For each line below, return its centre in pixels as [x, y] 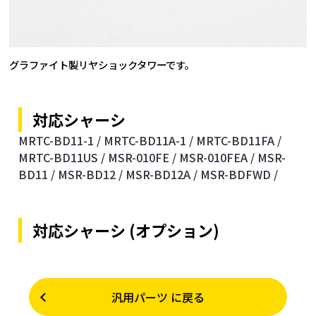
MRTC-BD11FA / [239, 141]
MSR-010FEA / [217, 158]
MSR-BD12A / [162, 175]
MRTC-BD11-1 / [60, 141]
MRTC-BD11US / [62, 158]
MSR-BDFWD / [239, 175]
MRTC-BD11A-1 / [149, 141]
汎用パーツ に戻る [158, 297]
